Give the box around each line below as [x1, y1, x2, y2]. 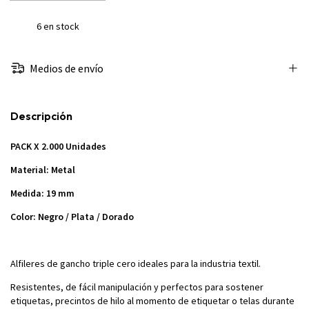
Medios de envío [28, 61, 104, 75]
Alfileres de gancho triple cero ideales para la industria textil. [10, 257, 263, 270]
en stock [41, 20, 79, 33]
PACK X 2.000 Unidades [10, 139, 106, 152]
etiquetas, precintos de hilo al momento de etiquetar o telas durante [10, 294, 295, 307]
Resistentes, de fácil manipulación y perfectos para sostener [10, 280, 263, 293]
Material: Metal [10, 163, 75, 176]
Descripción [10, 108, 72, 123]
